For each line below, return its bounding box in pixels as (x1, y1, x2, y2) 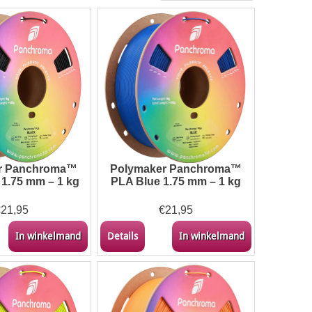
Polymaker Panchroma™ (109, 162, 242, 175)
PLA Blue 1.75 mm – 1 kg (110, 175, 241, 187)
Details (107, 230, 138, 242)
